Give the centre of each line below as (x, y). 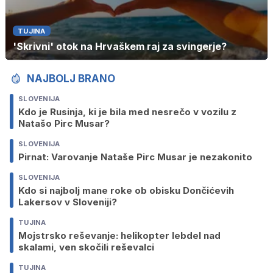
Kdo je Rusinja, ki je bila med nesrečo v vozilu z (127, 112)
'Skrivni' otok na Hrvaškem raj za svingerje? (120, 47)
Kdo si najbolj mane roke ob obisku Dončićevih (126, 191)
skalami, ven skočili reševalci (86, 247)
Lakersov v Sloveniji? (68, 202)
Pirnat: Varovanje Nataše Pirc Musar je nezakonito (135, 157)
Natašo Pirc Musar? (64, 124)
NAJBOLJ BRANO (71, 79)
